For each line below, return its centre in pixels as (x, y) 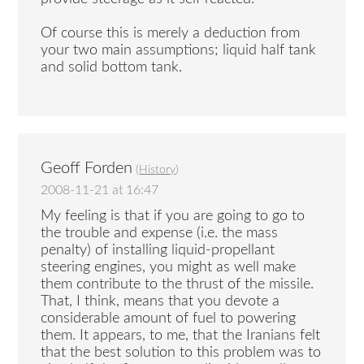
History (158, 169)
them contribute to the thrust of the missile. (178, 285)
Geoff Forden (87, 168)
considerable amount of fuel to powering (169, 319)
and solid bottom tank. (112, 67)
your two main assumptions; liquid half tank (179, 50)
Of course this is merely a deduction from (171, 33)
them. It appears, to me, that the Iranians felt (181, 336)
